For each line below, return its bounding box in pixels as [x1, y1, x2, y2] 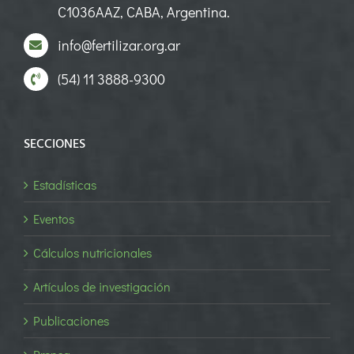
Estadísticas [33, 176, 96, 193]
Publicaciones [33, 312, 109, 329]
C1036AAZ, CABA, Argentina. [58, 2, 231, 21]
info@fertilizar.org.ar [58, 36, 181, 55]
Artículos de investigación [33, 278, 171, 295]
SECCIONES [24, 134, 85, 155]
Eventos [33, 210, 74, 227]
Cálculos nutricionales [33, 244, 152, 261]
